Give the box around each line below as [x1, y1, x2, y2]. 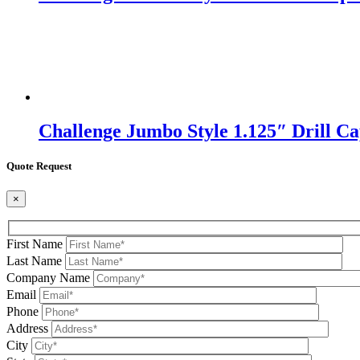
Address [6, 321, 48, 335]
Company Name [6, 270, 90, 284]
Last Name [6, 253, 62, 268]
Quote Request [6, 160, 72, 173]
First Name [6, 236, 63, 251]
